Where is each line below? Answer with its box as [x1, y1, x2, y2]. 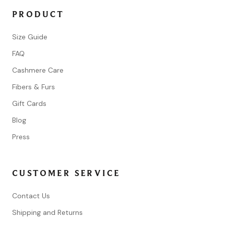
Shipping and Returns [12, 208, 83, 217]
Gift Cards [12, 99, 46, 108]
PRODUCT [12, 9, 65, 20]
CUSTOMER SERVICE [12, 168, 121, 179]
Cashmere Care [12, 66, 64, 75]
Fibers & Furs [12, 82, 55, 92]
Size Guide [12, 32, 47, 42]
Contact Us [12, 191, 50, 201]
